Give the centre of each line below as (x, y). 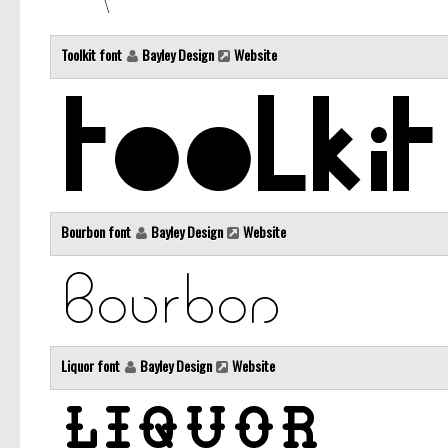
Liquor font (92, 366)
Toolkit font (93, 55)
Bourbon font (97, 232)
